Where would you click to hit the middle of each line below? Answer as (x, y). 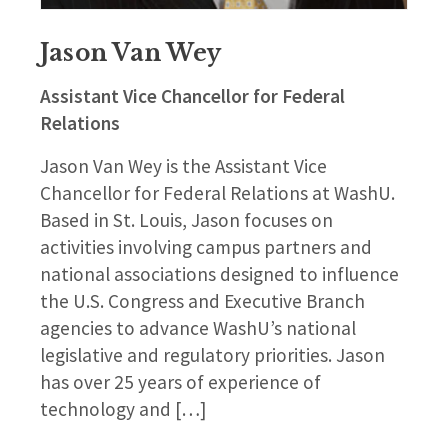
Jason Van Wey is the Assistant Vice (183, 165)
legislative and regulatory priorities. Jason (212, 354)
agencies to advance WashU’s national (198, 327)
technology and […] (123, 408)
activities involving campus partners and (206, 246)
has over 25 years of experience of (180, 381)
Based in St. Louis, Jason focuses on (186, 219)
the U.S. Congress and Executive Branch (202, 300)
